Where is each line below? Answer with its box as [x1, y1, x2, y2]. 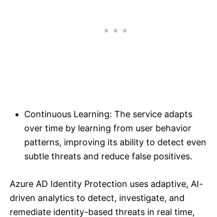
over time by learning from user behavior [24, 123, 191, 134]
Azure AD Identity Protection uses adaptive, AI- [10, 179, 203, 189]
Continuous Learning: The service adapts [24, 109, 192, 120]
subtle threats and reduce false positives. [24, 151, 192, 162]
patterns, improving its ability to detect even [24, 137, 206, 148]
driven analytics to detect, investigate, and [10, 193, 185, 203]
